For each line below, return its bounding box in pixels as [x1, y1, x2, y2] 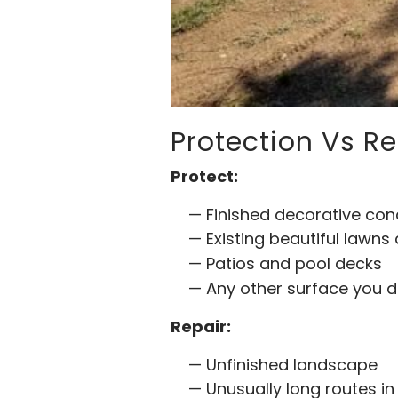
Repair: [171, 314, 231, 338]
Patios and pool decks [206, 252, 382, 275]
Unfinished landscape [206, 353, 378, 376]
